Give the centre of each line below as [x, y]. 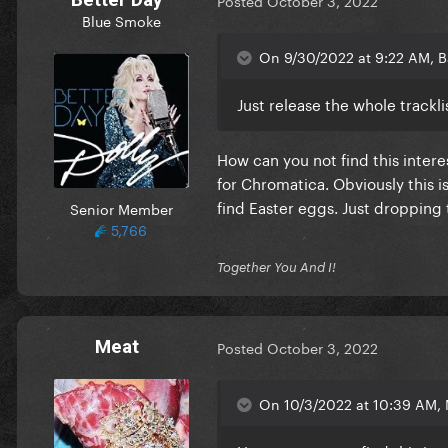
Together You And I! [276, 266]
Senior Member [121, 207]
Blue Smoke [121, 19]
